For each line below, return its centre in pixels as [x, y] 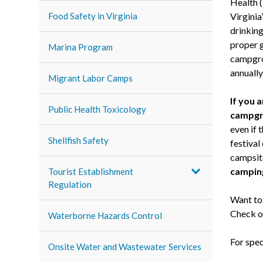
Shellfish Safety [79, 140]
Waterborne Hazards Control [105, 215]
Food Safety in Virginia [93, 16]
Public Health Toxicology [97, 109]
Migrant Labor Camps [91, 78]
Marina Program [81, 47]
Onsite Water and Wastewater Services [125, 247]
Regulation [70, 184]
